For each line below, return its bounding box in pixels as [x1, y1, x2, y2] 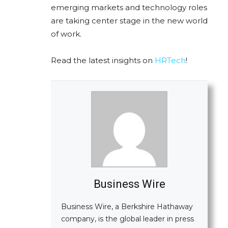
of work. [51, 28, 81, 39]
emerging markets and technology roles [51, 2, 207, 12]
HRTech [155, 55, 186, 65]
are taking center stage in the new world [51, 15, 208, 25]
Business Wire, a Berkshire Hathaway [61, 202, 193, 211]
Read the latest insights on [51, 55, 155, 65]
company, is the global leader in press [61, 214, 194, 223]
